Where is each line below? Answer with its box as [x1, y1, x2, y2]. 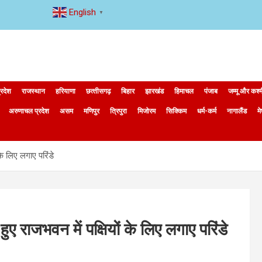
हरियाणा [56, 87, 75, 95]
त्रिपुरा [110, 107, 127, 115]
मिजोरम [137, 107, 156, 115]
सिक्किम [166, 107, 187, 115]
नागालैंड [227, 107, 247, 115]
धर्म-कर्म [197, 107, 216, 115]
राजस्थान [22, 87, 45, 95]
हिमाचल [174, 87, 194, 95]
